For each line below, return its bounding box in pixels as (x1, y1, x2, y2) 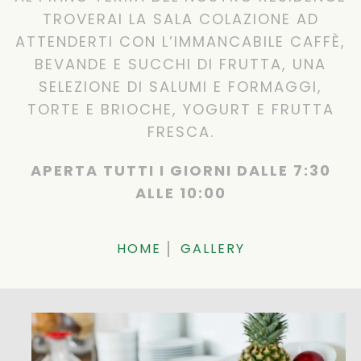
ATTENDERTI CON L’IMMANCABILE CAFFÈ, (15, 31, 346, 52)
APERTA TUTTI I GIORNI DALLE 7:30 (30, 160, 331, 180)
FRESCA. (147, 122, 214, 142)
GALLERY (180, 239, 245, 258)
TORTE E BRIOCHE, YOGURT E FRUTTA (27, 99, 334, 119)
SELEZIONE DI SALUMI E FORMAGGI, (39, 77, 322, 97)
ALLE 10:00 (135, 183, 226, 203)
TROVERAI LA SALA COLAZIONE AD (42, 9, 319, 29)
